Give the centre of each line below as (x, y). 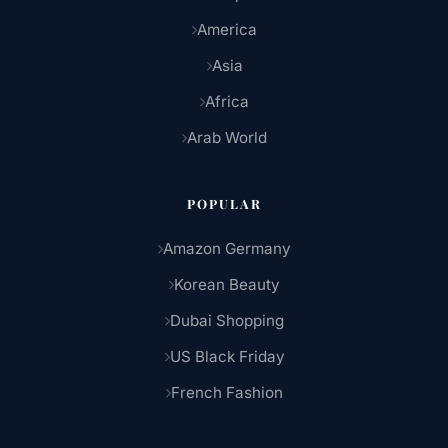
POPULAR (224, 204)
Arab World (227, 138)
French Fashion (227, 393)
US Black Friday (227, 357)
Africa (227, 102)
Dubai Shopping (227, 321)
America (227, 30)
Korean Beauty (227, 285)
